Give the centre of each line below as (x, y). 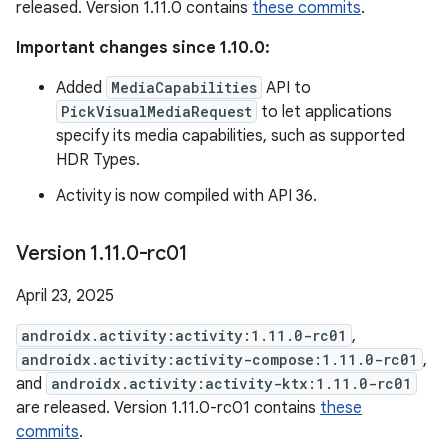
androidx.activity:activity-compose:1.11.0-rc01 (219, 359)
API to (286, 88)
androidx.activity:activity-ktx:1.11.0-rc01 (231, 383)
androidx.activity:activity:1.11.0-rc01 (184, 335)
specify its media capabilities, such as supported (230, 136)
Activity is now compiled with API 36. (186, 196)
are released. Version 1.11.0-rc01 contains (168, 408)
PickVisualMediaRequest (156, 111)
